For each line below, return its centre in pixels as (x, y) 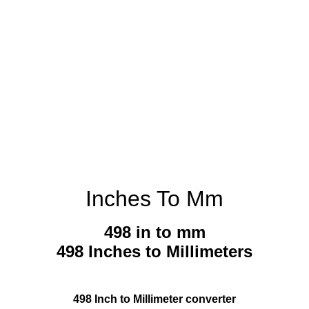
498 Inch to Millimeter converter (154, 299)
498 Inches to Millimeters (154, 252)
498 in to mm (154, 232)
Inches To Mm (154, 199)
